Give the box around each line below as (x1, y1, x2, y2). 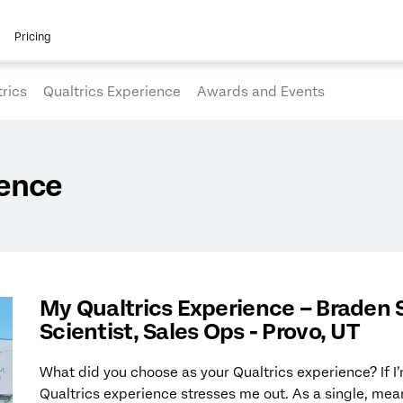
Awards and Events (197, 83, 326, 100)
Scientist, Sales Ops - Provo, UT (40, 318, 359, 345)
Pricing (14, 31, 52, 43)
